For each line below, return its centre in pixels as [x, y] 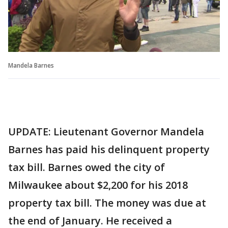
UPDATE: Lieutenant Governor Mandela [106, 131]
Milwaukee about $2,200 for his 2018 [98, 185]
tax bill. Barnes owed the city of [87, 167]
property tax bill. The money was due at [107, 203]
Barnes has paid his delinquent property [109, 149]
